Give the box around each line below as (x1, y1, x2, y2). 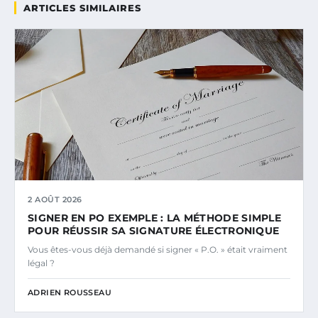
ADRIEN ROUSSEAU (28, 287, 111, 298)
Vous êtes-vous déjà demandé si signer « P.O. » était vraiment (28, 244, 287, 256)
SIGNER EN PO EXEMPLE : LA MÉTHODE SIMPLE (28, 212, 281, 225)
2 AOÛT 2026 (28, 194, 82, 205)
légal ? (28, 258, 55, 269)
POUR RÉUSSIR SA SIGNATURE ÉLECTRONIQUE (28, 224, 280, 238)
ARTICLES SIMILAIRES (23, 2, 141, 14)
